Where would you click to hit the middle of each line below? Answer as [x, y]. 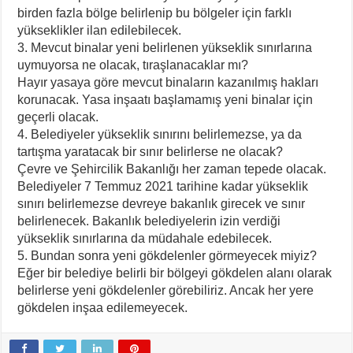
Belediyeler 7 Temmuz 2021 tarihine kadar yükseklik [163, 187]
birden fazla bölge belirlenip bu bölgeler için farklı [155, 13]
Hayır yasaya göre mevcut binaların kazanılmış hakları [168, 83]
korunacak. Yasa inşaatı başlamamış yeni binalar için [165, 100]
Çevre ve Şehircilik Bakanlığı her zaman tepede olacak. [172, 169]
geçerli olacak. [58, 117]
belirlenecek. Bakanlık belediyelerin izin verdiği [149, 221]
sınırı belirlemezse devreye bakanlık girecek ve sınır [162, 204]
